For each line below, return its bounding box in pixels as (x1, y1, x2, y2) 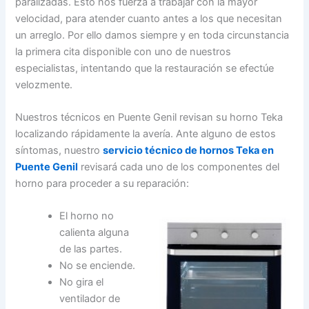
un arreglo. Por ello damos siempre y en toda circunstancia (15, 28, 290, 41)
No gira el (59, 276, 104, 289)
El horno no (59, 210, 114, 223)
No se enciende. (59, 259, 136, 272)
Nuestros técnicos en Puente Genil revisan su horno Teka (15, 110, 283, 123)
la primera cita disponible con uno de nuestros (15, 45, 232, 58)
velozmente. (15, 78, 73, 91)
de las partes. (59, 243, 123, 256)
